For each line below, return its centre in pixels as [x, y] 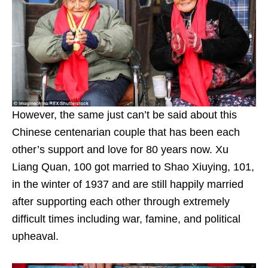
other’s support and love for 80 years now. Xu [120, 150]
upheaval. [35, 237]
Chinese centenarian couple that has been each [126, 133]
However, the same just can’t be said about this [124, 115]
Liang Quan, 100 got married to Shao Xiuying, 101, [133, 167]
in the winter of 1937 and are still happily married [128, 185]
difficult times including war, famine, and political [126, 219]
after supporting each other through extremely [121, 202]
